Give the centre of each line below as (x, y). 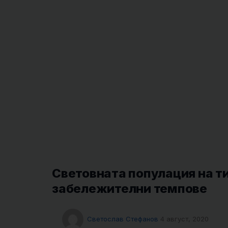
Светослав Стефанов (123, 219)
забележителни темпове (130, 189)
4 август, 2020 (184, 219)
